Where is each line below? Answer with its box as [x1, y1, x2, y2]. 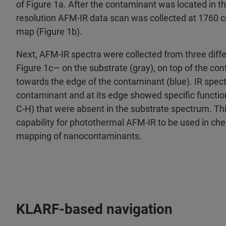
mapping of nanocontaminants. [16, 131, 142, 141]
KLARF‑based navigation [16, 201, 173, 217]
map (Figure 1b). [16, 26, 84, 37]
